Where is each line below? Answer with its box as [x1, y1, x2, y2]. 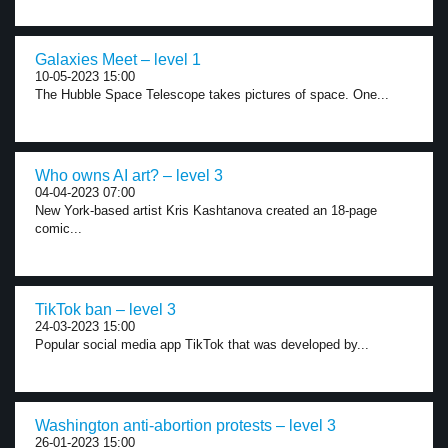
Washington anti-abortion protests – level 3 [35, 417, 336, 434]
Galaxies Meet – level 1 [35, 51, 201, 68]
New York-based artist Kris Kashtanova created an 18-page [35, 203, 377, 218]
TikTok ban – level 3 [35, 301, 176, 318]
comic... [35, 221, 82, 236]
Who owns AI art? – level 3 [35, 167, 223, 184]
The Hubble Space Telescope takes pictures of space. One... [35, 87, 389, 102]
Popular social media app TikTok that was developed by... [35, 337, 369, 352]
